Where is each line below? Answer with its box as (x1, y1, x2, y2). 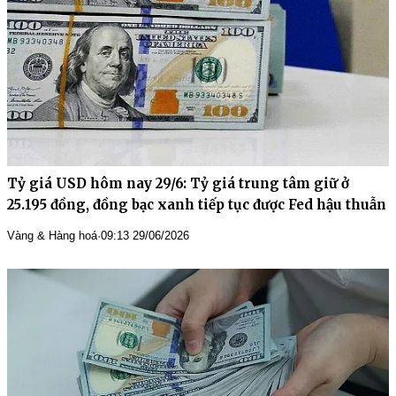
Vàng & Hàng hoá (7, 228, 97, 242)
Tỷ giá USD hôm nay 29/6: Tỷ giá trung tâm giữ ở (7, 174, 349, 192)
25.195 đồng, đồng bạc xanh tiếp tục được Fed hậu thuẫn (7, 195, 386, 213)
